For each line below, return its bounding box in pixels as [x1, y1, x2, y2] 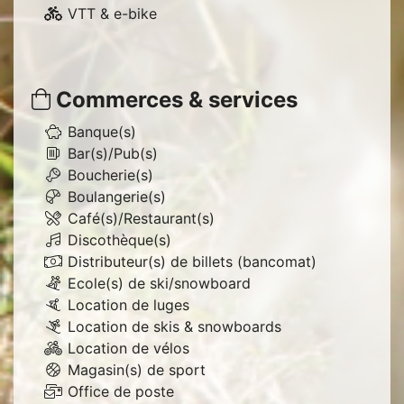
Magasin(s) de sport [68, 361, 206, 379]
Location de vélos [68, 339, 189, 357]
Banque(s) [68, 123, 136, 141]
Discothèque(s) [68, 231, 171, 249]
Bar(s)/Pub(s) [68, 144, 158, 162]
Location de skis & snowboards [68, 317, 281, 335]
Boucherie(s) [68, 166, 153, 184]
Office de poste [68, 382, 174, 400]
